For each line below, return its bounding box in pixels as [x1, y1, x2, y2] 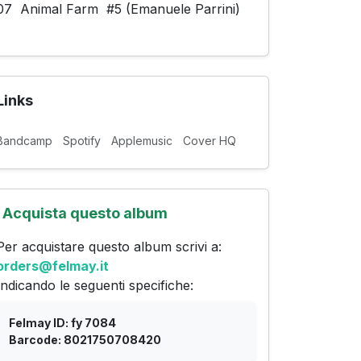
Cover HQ [183, 134, 236, 147]
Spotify [63, 134, 101, 147]
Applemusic [111, 134, 172, 147]
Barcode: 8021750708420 [9, 333, 161, 346]
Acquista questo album [2, 205, 168, 222]
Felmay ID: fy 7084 [9, 316, 116, 330]
